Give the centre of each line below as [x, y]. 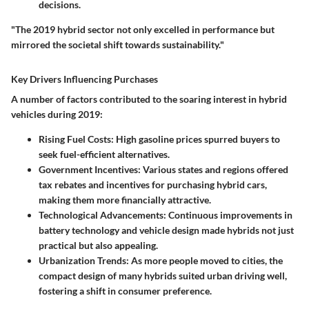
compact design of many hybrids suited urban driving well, [163, 275]
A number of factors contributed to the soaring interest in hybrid [149, 99]
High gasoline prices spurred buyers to [197, 139]
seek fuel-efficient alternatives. [104, 154]
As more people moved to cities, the [206, 260]
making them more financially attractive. [125, 199]
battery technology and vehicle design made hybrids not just [166, 230]
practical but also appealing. [98, 245]
